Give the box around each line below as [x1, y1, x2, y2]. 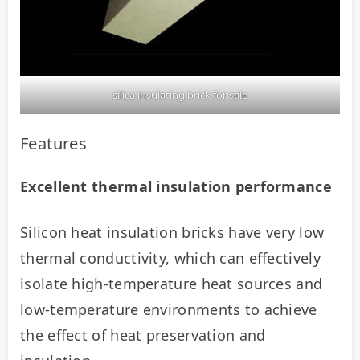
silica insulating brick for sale [112, 87, 247, 102]
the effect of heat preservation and [20, 325, 266, 345]
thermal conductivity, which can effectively [20, 247, 321, 268]
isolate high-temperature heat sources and [20, 273, 323, 293]
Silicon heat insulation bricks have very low [20, 222, 325, 242]
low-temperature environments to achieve [20, 299, 317, 319]
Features [20, 132, 88, 154]
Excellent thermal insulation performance [20, 176, 332, 196]
